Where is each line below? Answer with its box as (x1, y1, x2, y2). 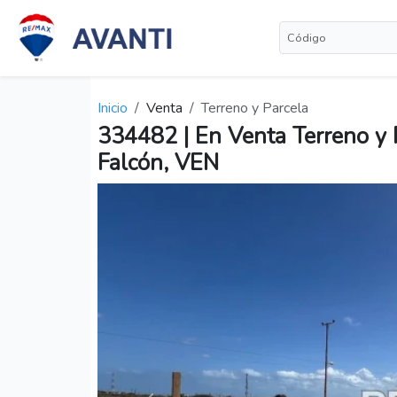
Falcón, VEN (97, 148, 219, 179)
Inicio (97, 98, 128, 119)
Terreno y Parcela (201, 98, 308, 119)
